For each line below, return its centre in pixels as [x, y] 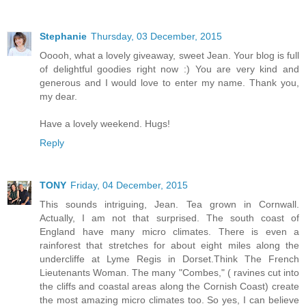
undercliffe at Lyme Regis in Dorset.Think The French [169, 259]
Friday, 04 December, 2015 [129, 185]
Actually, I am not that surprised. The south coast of [169, 218]
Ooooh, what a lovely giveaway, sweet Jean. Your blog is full [169, 55]
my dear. [58, 96]
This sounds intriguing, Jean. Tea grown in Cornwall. [169, 204]
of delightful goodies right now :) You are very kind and [169, 69]
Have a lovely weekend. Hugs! [105, 123]
